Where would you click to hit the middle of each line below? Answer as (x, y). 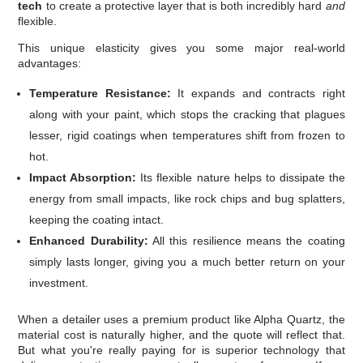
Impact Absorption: (83, 178)
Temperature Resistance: (100, 94)
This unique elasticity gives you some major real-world (181, 48)
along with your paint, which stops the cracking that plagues (187, 115)
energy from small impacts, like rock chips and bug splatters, (187, 199)
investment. (59, 283)
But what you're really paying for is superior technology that (181, 350)
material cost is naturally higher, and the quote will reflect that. (181, 335)
